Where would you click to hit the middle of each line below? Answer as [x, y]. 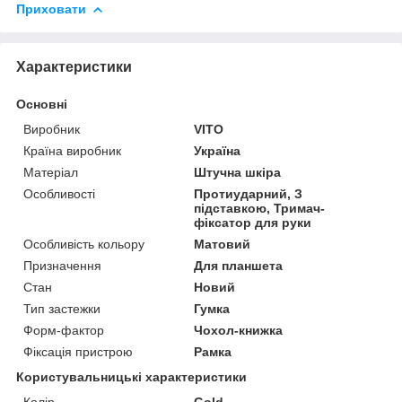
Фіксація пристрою [78, 351]
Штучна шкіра [238, 172]
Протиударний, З [249, 193]
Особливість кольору [84, 244]
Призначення [62, 265]
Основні [42, 104]
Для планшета [239, 265]
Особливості [59, 193]
